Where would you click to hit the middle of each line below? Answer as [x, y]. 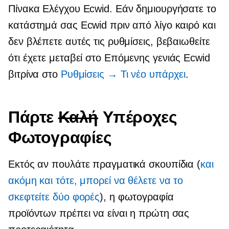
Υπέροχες [138, 117]
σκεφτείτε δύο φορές [54, 197]
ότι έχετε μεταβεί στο [56, 58]
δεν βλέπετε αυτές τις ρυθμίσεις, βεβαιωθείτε [109, 41]
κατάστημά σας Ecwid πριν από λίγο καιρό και [112, 25]
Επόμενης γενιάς [142, 58]
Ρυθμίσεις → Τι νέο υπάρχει [123, 74]
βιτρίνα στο [35, 74]
